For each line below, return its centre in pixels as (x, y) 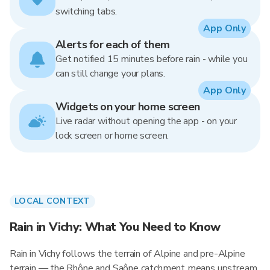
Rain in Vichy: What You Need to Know (115, 227)
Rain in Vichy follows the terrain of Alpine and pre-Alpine (127, 254)
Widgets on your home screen (128, 107)
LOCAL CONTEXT (52, 201)
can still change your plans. (110, 74)
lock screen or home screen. (112, 136)
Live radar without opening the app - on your (146, 121)
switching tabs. (86, 11)
